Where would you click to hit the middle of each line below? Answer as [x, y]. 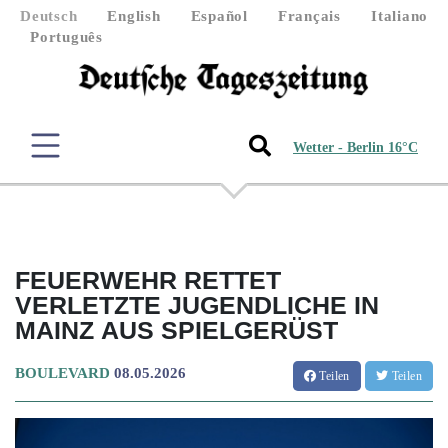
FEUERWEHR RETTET [148, 279]
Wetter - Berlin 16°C [355, 148]
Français [309, 16]
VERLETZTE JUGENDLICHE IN [197, 304]
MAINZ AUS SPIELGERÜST [176, 329]
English [134, 16]
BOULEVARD [62, 372]
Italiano [399, 16]
